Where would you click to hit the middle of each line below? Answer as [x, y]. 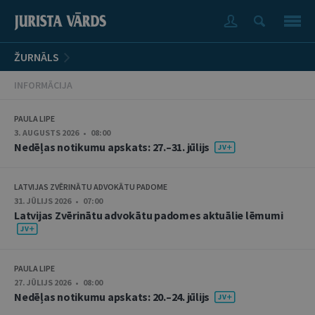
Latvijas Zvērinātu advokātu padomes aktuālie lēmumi [149, 215]
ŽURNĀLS [37, 57]
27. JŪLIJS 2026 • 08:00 [58, 283]
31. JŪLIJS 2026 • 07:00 [58, 200]
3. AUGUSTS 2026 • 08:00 [62, 133]
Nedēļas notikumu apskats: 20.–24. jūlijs [113, 297]
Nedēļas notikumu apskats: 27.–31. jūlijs [113, 147]
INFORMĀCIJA [43, 85]
